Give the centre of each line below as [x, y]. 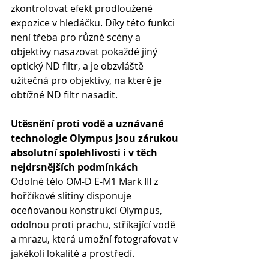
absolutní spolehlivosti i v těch [85, 153]
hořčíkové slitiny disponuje [72, 196]
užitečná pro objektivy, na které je [87, 80]
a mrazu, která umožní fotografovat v [95, 239]
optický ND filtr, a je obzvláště [78, 66]
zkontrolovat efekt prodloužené [83, 8]
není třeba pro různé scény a [77, 37]
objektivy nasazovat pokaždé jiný [85, 52]
